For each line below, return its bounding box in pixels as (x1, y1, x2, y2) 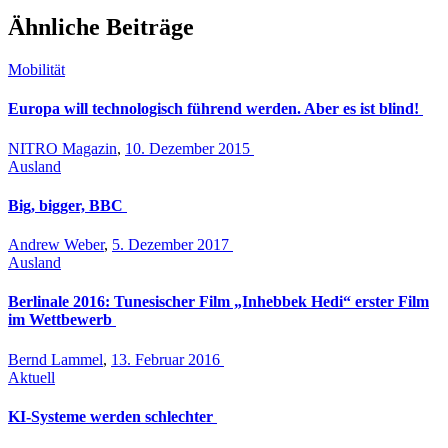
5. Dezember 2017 (112, 236, 233, 254)
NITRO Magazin (8, 139, 117, 157)
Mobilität (8, 61, 65, 79)
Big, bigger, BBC (8, 196, 127, 214)
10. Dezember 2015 (125, 139, 254, 157)
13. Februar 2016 (111, 350, 224, 368)
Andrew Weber (8, 236, 104, 254)
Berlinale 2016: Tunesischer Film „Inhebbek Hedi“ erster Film (8, 293, 429, 311)
